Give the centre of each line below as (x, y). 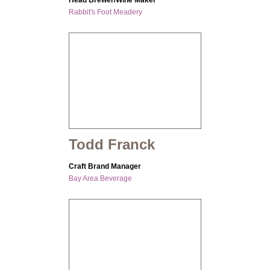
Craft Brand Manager (105, 167)
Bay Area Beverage (100, 179)
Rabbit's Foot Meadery (105, 12)
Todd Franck (112, 145)
